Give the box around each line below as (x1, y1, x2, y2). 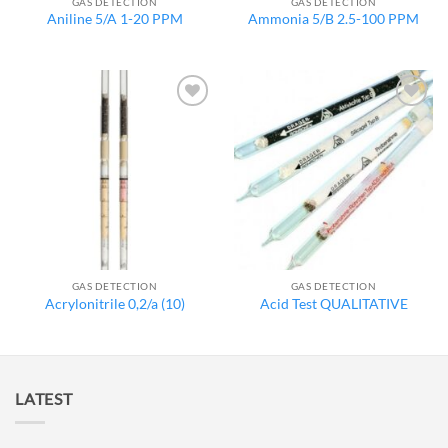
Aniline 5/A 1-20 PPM (46, 11, 183, 28)
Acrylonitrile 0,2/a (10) (44, 295, 185, 312)
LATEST (15, 388, 73, 408)
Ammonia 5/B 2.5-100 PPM (248, 11, 419, 28)
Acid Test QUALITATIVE (259, 295, 408, 312)
